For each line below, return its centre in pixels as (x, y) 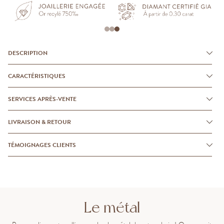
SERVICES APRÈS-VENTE (44, 99)
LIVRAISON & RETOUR (41, 122)
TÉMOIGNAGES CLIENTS (43, 145)
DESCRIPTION (30, 53)
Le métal (112, 208)
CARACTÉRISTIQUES (39, 76)
